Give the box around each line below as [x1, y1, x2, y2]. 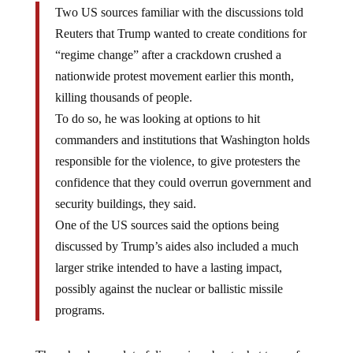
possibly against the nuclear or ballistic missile [54, 281, 283, 295]
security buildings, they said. [54, 196, 196, 210]
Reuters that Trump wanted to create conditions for [54, 26, 307, 40]
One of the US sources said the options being [54, 217, 279, 232]
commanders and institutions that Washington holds [54, 132, 310, 147]
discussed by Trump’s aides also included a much [54, 239, 299, 253]
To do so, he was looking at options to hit [54, 111, 260, 125]
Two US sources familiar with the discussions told [54, 5, 303, 19]
